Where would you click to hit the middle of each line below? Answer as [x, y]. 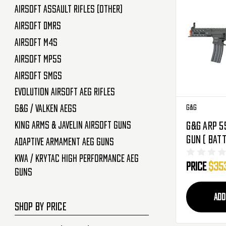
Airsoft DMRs [38, 26]
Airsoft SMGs [38, 75]
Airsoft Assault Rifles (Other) [68, 9]
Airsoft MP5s [38, 59]
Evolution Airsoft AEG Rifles [65, 92]
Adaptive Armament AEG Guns [64, 142]
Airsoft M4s [36, 42]
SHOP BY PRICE [40, 206]
